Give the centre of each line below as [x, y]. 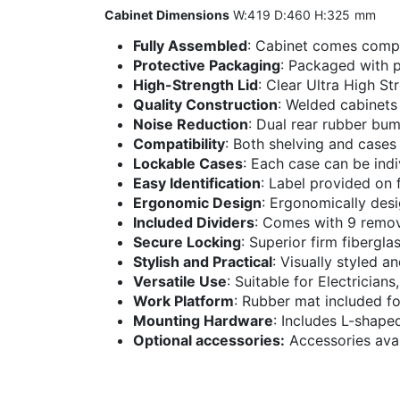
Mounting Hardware [203, 320]
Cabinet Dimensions [167, 14]
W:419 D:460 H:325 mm [303, 14]
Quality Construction [205, 104]
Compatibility [179, 143]
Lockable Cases [188, 163]
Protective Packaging [207, 65]
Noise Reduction [191, 124]
